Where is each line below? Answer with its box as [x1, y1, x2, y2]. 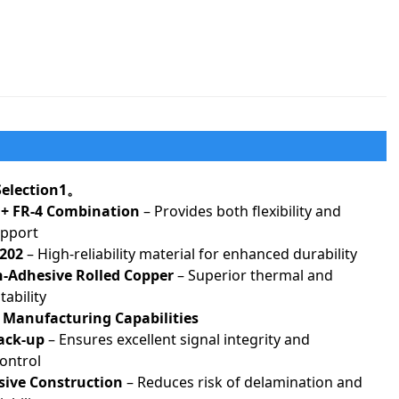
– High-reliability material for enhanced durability [22, 243, 357, 264]
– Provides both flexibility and [139, 200, 341, 221]
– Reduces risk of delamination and [122, 371, 362, 392]
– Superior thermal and [173, 265, 333, 285]
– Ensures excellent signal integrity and [44, 329, 310, 349]
